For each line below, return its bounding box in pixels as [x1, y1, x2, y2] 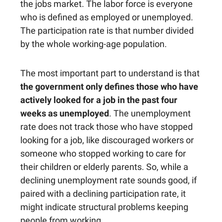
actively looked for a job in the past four [20, 95, 177, 106]
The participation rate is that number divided [20, 25, 194, 36]
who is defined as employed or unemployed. [20, 12, 193, 23]
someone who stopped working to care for [20, 148, 186, 159]
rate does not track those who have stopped [20, 121, 193, 132]
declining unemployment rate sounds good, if [20, 175, 197, 186]
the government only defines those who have [20, 81, 198, 92]
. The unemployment [109, 108, 191, 119]
